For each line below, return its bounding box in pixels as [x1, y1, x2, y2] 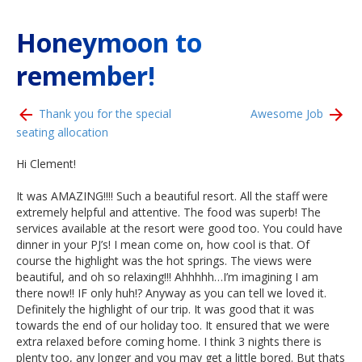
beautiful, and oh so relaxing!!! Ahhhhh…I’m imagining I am [16, 269, 318, 284]
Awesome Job [250, 105, 326, 121]
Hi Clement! [16, 156, 76, 171]
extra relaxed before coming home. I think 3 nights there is [16, 334, 322, 349]
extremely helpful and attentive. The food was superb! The [16, 204, 321, 220]
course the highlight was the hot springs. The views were [16, 253, 312, 268]
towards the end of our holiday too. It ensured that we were [16, 318, 330, 333]
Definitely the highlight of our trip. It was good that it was [16, 301, 314, 317]
